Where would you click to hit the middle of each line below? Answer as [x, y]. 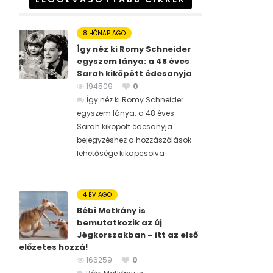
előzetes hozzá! [53, 247]
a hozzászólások [159, 140]
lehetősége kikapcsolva [121, 154]
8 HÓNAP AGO [104, 34]
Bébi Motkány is [111, 211]
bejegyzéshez [102, 140]
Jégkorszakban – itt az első [137, 235]
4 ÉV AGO [97, 195]
